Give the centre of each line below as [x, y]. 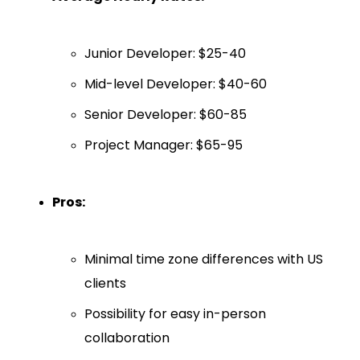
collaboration [127, 338]
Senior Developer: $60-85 [166, 115]
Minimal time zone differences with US [204, 260]
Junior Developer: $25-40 [165, 54]
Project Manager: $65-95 [164, 145]
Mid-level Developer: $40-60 [176, 84]
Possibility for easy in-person [175, 314]
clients [105, 284]
